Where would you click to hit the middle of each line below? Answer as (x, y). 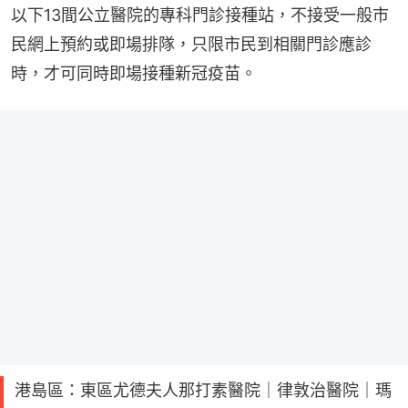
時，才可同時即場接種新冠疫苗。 (134, 74)
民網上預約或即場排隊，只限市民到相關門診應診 (191, 45)
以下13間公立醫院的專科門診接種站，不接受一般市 (200, 15)
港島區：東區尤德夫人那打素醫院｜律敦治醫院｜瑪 (203, 391)
